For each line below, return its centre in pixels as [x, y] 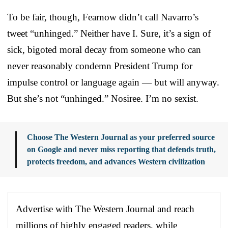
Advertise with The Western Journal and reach [105, 209]
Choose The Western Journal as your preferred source [121, 137]
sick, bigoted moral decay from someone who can [104, 49]
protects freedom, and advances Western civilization [116, 161]
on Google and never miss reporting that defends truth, [121, 149]
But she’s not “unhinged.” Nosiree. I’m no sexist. [103, 98]
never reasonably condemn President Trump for [100, 66]
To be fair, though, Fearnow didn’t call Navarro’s [103, 17]
